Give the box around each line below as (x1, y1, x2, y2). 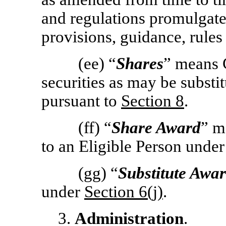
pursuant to (41, 92, 121, 110)
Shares (116, 54, 164, 73)
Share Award (111, 119, 201, 137)
